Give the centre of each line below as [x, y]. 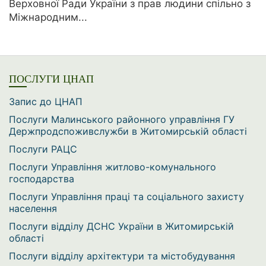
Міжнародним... [48, 18]
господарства [42, 178]
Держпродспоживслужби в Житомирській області [128, 131]
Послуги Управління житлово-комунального [113, 167]
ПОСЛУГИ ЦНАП [51, 79]
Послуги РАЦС [43, 149]
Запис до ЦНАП [46, 101]
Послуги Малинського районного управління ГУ [122, 119]
